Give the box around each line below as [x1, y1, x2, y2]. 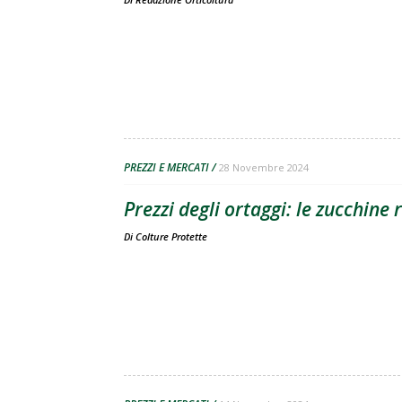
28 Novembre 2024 [219, 161, 309, 174]
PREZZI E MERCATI [124, 160, 209, 175]
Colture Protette [135, 230, 207, 243]
